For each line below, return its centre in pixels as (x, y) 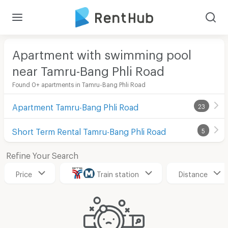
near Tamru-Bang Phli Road (88, 68)
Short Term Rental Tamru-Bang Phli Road (89, 130)
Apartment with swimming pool (102, 52)
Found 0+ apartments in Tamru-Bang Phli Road (79, 83)
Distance (193, 173)
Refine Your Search (42, 154)
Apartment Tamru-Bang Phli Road (75, 106)
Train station (118, 173)
